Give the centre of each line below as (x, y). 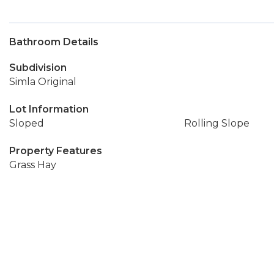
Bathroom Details (54, 42)
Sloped (27, 123)
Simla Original (43, 82)
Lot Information (49, 109)
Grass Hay (33, 165)
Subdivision (38, 68)
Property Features (56, 151)
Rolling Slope (217, 123)
